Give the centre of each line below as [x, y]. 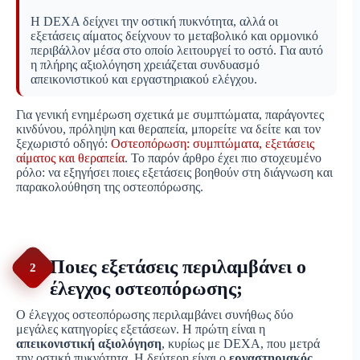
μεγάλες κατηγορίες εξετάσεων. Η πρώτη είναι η [141, 329]
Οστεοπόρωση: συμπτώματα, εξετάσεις [213, 144]
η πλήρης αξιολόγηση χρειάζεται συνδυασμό [145, 65]
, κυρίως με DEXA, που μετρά [241, 344]
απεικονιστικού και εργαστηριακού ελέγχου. [144, 80]
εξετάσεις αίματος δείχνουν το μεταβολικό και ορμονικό [174, 36]
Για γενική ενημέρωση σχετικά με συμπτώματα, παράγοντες [170, 115]
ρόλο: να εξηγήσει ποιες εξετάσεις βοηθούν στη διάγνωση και [174, 173]
